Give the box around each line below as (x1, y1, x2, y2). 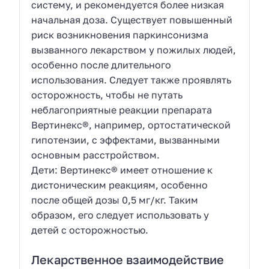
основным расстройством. (31, 149, 160, 162)
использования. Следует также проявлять (31, 74, 232, 86)
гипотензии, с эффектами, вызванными (31, 134, 220, 147)
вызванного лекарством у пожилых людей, (31, 44, 237, 56)
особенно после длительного (31, 59, 172, 71)
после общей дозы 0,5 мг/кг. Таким (31, 194, 199, 207)
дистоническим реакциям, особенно (31, 179, 208, 192)
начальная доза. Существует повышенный (31, 14, 233, 26)
